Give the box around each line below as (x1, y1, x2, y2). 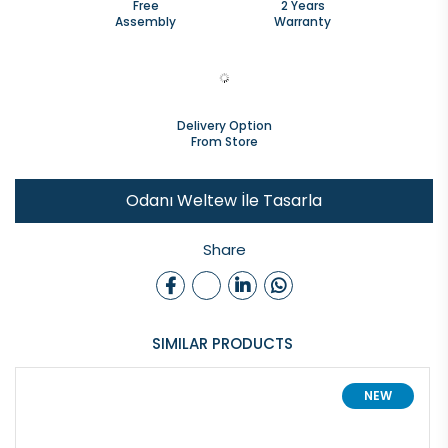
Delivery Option (176, 117, 272, 134)
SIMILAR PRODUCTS (152, 333, 293, 354)
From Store (190, 133, 258, 150)
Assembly (115, 13, 176, 30)
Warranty (274, 13, 331, 30)
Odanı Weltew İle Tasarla (126, 189, 322, 212)
